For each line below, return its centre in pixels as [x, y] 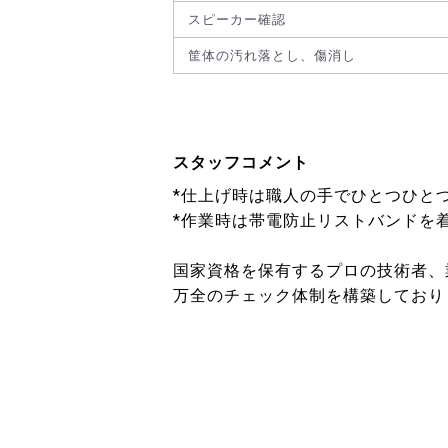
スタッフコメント [241, 162]
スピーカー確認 [237, 19]
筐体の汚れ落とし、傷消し [272, 55]
